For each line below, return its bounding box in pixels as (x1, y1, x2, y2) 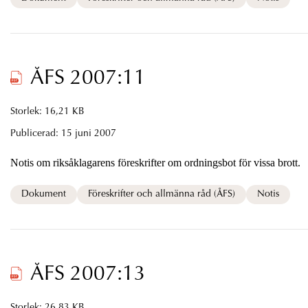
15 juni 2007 (60, 129, 116, 139)
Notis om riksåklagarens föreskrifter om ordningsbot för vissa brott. (10, 156, 300, 168)
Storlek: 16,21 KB (10, 107, 85, 117)
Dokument (21, 189, 66, 199)
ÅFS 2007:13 (30, 264, 146, 285)
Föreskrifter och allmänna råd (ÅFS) (87, 189, 235, 199)
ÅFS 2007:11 (30, 68, 146, 89)
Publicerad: (10, 129, 61, 139)
